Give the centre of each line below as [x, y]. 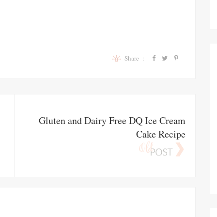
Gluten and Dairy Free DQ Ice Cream [112, 120]
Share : [136, 58]
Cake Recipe [161, 134]
